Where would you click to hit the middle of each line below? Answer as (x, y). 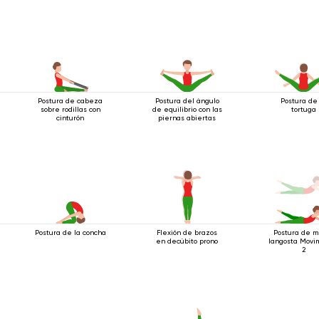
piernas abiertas (187, 117)
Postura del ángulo (187, 100)
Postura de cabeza (70, 100)
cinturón (70, 117)
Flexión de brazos (187, 232)
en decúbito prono (187, 241)
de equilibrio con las (187, 109)
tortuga (303, 109)
